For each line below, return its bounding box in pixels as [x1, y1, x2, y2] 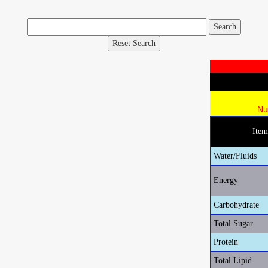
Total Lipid [214, 256, 252, 266]
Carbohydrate [214, 200, 259, 210]
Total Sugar [214, 219, 253, 229]
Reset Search [112, 39, 156, 48]
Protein [214, 237, 238, 247]
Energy [214, 176, 238, 185]
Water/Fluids [214, 151, 257, 161]
